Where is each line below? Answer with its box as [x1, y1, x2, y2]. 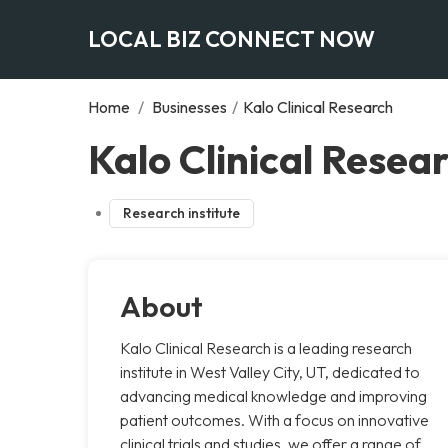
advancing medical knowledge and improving [120, 385, 427, 406]
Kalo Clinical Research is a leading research [120, 337, 412, 358]
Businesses [152, 96, 227, 117]
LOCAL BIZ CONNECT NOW [88, 24, 375, 53]
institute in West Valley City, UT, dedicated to [120, 361, 420, 382]
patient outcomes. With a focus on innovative [120, 409, 429, 430]
